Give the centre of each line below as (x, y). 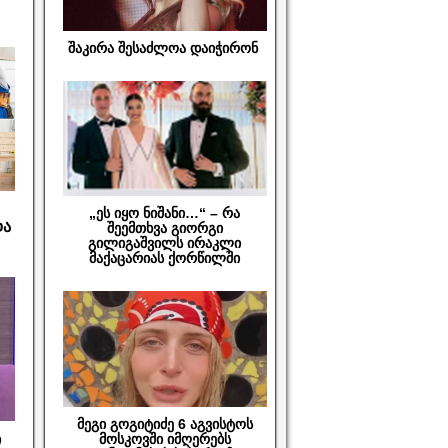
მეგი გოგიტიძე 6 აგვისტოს (164, 423)
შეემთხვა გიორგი (164, 228)
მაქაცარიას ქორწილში (165, 258)
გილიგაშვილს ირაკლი (165, 243)
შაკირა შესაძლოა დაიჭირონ (164, 47)
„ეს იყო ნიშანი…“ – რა (165, 213)
